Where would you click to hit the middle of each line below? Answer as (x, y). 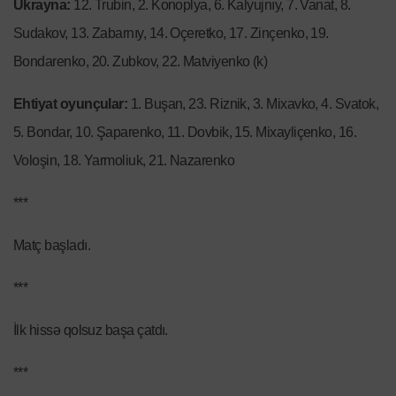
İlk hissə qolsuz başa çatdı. (91, 331)
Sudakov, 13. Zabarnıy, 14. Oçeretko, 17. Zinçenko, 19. (171, 34)
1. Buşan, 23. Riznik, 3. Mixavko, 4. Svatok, (253, 104)
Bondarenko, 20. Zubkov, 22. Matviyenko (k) (141, 62)
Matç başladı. (52, 246)
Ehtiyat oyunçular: (71, 104)
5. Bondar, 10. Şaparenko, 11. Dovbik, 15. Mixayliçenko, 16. (185, 133)
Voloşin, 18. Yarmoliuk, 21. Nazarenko (124, 161)
